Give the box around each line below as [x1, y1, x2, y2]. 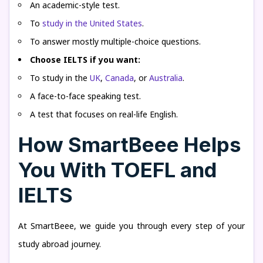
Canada [105, 72, 134, 83]
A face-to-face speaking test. [30, 90, 141, 102]
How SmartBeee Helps [18, 132, 241, 157]
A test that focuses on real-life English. [30, 109, 178, 120]
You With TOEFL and [18, 157, 217, 182]
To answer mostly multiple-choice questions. [30, 36, 201, 47]
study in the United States [42, 18, 142, 29]
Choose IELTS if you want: [30, 54, 140, 65]
